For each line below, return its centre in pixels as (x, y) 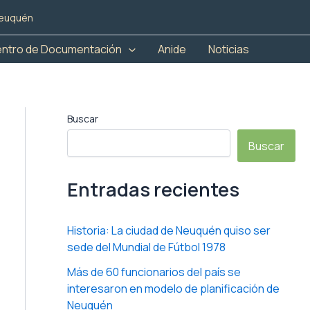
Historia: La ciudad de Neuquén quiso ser (168, 231)
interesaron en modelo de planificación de (173, 289)
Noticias (229, 49)
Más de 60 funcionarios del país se (154, 272)
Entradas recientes (153, 189)
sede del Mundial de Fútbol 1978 (146, 247)
